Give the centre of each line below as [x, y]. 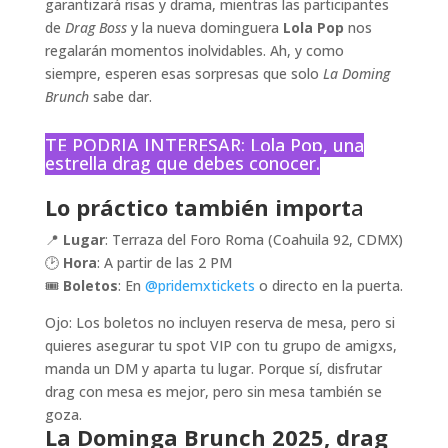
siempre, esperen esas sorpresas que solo [183, 73]
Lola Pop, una [306, 144]
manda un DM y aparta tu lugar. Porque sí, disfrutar [213, 368]
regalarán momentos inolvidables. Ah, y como [194, 50]
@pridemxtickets [199, 285]
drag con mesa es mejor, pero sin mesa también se [213, 391]
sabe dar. [120, 96]
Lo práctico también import [197, 206]
